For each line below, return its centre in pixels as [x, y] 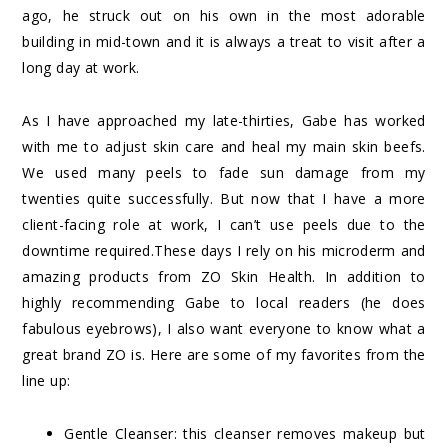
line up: [46, 381]
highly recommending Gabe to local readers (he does [224, 303]
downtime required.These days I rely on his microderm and [224, 251]
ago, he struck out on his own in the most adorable [224, 16]
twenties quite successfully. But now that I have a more [224, 199]
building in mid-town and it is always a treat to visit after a [224, 42]
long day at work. [81, 68]
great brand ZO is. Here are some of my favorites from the [224, 355]
